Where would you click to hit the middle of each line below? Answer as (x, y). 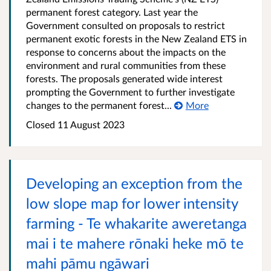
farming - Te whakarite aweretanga (136, 223)
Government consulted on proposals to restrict (126, 25)
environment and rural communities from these (126, 65)
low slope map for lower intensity (132, 203)
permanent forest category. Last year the (112, 12)
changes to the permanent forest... (99, 105)
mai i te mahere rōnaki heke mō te (135, 243)
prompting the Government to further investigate (130, 92)
